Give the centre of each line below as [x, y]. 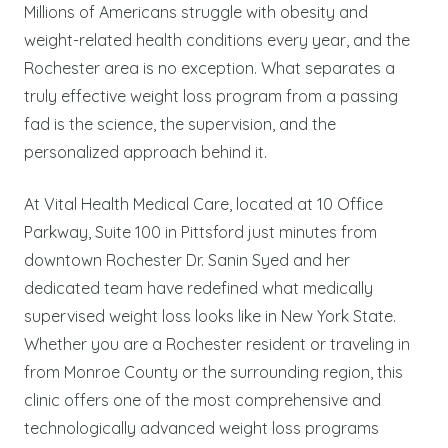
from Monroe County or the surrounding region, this [213, 371]
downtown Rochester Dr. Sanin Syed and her [187, 259]
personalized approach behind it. [145, 151]
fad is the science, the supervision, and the [180, 123]
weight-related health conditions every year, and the [217, 39]
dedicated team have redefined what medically [198, 287]
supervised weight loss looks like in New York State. [210, 315]
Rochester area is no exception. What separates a [209, 67]
